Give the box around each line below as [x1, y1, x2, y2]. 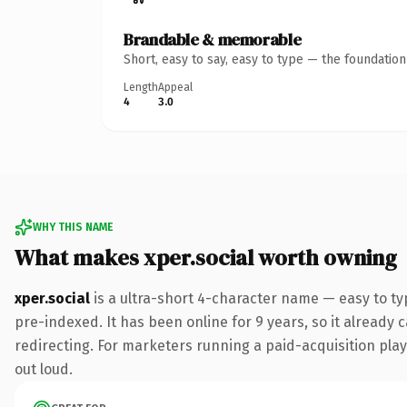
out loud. [15, 360, 73, 378]
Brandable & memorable [124, 27, 302, 51]
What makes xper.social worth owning [15, 242, 397, 273]
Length [124, 80, 158, 94]
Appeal [158, 80, 193, 94]
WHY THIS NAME [33, 220, 113, 233]
